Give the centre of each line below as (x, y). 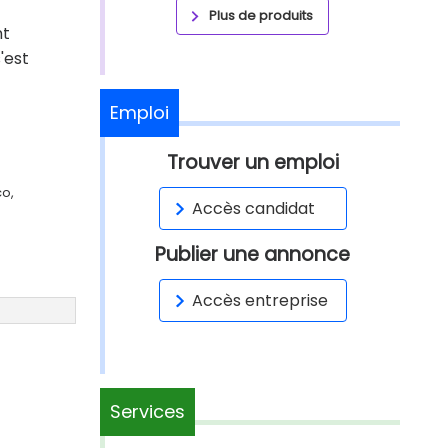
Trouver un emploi (252, 162)
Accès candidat (253, 208)
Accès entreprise (259, 300)
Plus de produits (261, 15)
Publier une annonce (252, 254)
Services (147, 411)
